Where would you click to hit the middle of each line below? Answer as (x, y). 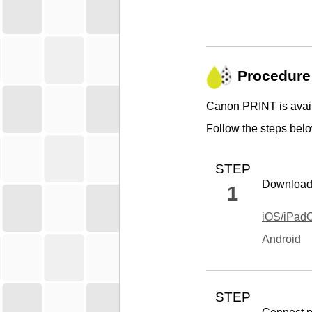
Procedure (274, 76)
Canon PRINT (241, 107)
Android (281, 240)
